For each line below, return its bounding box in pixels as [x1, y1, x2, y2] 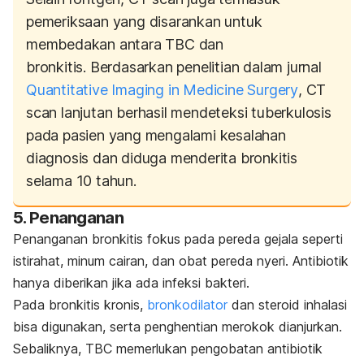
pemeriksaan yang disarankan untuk [26, 12, 262, 30]
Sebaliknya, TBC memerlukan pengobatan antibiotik [13, 340, 323, 357]
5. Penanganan [13, 207, 123, 227]
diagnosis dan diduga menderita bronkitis [26, 149, 297, 167]
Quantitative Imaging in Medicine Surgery [26, 80, 298, 98]
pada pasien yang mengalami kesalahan [26, 126, 286, 144]
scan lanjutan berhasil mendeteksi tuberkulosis [26, 103, 331, 121]
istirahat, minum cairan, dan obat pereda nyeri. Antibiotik [13, 252, 349, 269]
